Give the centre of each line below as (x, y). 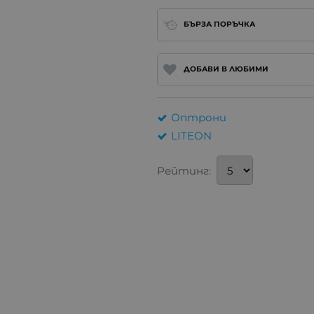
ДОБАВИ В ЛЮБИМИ (226, 69)
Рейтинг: (184, 170)
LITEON (191, 136)
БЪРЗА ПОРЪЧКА (219, 25)
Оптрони (199, 118)
